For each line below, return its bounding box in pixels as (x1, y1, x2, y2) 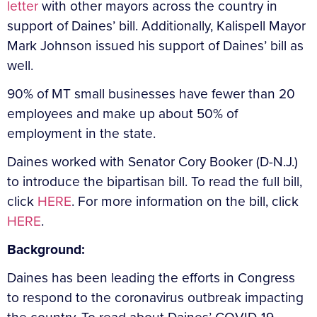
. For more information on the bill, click (71, 190, 299, 212)
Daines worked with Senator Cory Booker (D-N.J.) (7, 151, 298, 172)
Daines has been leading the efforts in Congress (7, 267, 295, 288)
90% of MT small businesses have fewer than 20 (7, 83, 295, 104)
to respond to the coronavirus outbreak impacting (7, 287, 304, 308)
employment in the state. (7, 122, 156, 144)
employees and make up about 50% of (7, 103, 238, 124)
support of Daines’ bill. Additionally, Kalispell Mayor (7, 15, 306, 36)
